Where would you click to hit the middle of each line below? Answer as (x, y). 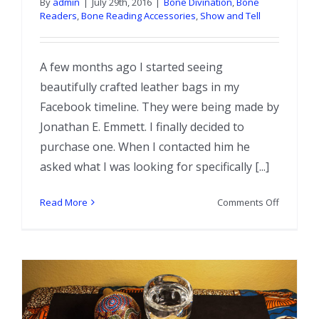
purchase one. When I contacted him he (145, 146)
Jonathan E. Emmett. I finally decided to (142, 126)
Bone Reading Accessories (138, 15)
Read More (64, 202)
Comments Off (248, 202)
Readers (58, 15)
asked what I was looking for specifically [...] (155, 166)
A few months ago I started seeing (131, 67)
